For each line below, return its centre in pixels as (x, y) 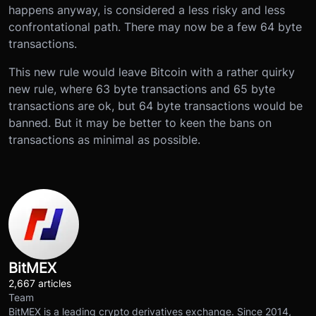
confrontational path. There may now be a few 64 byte (155, 27)
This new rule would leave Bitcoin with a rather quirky (152, 72)
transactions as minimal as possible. (104, 140)
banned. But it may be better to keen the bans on (140, 123)
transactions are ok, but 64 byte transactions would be (156, 106)
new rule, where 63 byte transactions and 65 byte (142, 89)
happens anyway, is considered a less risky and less (147, 10)
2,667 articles (40, 283)
